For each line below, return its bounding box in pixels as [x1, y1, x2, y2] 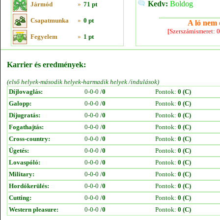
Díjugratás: [9, 111, 40, 119]
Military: [9, 170, 34, 178]
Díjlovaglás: [9, 88, 43, 95]
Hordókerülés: [9, 182, 49, 190]
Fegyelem [30, 33, 57, 40]
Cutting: [9, 194, 31, 201]
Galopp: [9, 100, 31, 107]
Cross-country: [9, 135, 50, 142]
